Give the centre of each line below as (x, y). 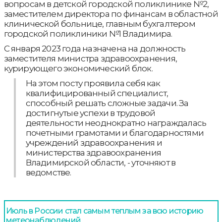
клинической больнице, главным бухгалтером (99, 24)
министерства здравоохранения (93, 153)
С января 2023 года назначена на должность (94, 49)
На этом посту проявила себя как (93, 83)
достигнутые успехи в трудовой (90, 113)
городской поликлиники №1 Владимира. (88, 34)
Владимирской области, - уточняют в (101, 163)
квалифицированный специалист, (97, 93)
